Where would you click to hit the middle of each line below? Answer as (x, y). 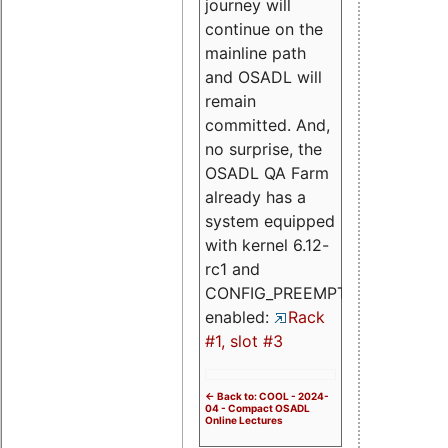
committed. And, (267, 124)
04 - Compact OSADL (257, 407)
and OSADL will (263, 76)
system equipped (270, 220)
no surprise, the (263, 148)
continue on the (264, 28)
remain (230, 100)
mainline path (255, 52)
